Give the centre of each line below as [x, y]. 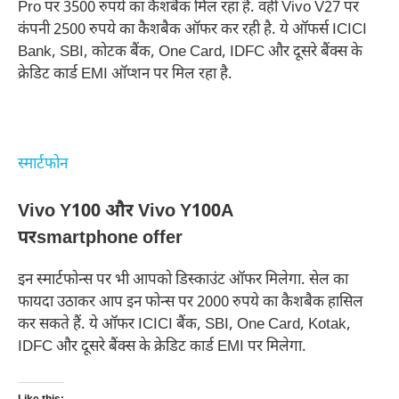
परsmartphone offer [100, 239]
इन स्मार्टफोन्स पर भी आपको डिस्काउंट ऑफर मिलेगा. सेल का [183, 281]
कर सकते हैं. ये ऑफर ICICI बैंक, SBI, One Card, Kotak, [184, 326]
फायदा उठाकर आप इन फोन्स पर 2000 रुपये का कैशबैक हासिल [191, 303]
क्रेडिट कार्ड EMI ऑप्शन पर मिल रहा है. [125, 74]
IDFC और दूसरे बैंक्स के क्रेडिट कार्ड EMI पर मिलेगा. [162, 348]
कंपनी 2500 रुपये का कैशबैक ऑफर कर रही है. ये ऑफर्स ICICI [192, 30]
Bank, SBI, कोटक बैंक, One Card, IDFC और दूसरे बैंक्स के [190, 52]
